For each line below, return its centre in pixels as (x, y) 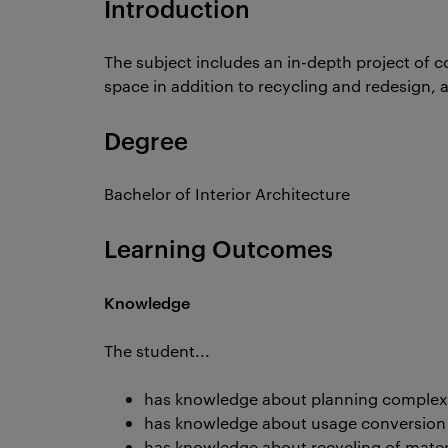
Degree (146, 140)
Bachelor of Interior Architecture (227, 193)
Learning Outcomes (218, 248)
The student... (157, 350)
